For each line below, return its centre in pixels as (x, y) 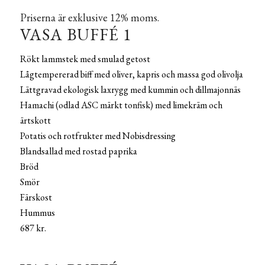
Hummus (37, 212)
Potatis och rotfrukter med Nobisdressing (98, 135)
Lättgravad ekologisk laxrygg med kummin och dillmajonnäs (130, 89)
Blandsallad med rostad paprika (78, 151)
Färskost (36, 197)
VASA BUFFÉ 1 (75, 35)
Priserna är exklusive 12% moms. (89, 18)
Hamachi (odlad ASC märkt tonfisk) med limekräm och (121, 105)
